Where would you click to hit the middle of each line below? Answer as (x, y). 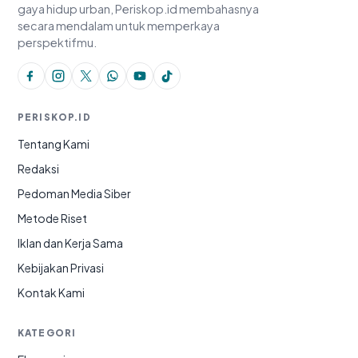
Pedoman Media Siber (74, 193)
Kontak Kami (51, 292)
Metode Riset (52, 218)
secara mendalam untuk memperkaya (119, 25)
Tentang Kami (54, 143)
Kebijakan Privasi (61, 267)
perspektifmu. (57, 42)
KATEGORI (47, 332)
